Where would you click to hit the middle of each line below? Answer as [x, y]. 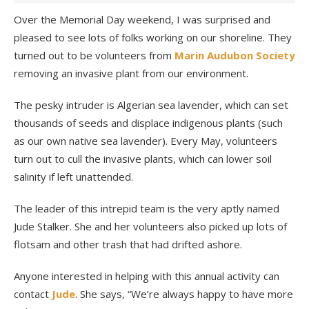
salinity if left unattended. [73, 176]
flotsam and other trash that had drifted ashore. [128, 244]
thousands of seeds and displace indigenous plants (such [148, 122]
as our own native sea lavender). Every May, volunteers [146, 140]
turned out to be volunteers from [94, 55]
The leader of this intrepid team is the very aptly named [147, 208]
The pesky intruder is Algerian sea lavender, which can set [151, 104]
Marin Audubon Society [235, 55]
